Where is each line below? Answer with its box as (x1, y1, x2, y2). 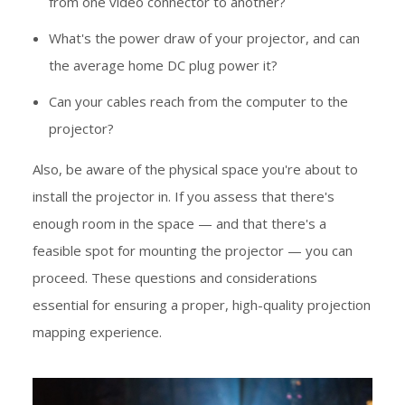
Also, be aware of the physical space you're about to (33, 160, 358, 179)
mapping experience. (33, 323, 162, 342)
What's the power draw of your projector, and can (49, 29, 360, 48)
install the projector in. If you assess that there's (33, 187, 334, 206)
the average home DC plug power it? (49, 56, 278, 75)
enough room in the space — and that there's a (33, 214, 326, 233)
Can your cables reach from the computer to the (49, 92, 348, 111)
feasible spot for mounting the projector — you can (33, 241, 353, 260)
